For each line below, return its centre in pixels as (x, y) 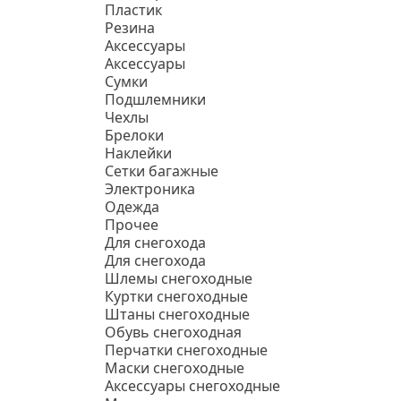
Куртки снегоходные (176, 296)
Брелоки (134, 135)
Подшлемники (155, 99)
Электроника (150, 189)
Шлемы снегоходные (179, 278)
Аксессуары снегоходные (192, 386)
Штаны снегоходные (177, 314)
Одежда (132, 207)
